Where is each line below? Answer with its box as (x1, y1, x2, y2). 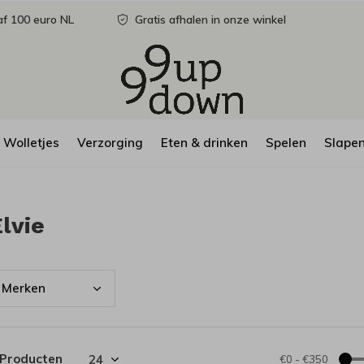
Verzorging (77, 134, 143, 150)
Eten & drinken (161, 134, 248, 150)
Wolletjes (3, 134, 59, 150)
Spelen (266, 134, 306, 150)
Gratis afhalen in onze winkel (132, 12, 286, 27)
